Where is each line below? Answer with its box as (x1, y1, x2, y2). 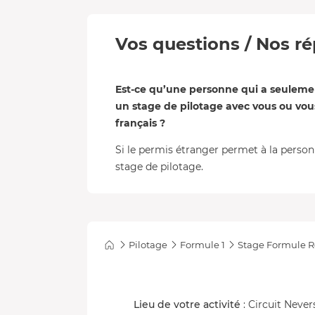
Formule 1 (180, 239, 225, 250)
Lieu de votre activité (134, 298, 240, 311)
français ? (115, 117, 165, 129)
